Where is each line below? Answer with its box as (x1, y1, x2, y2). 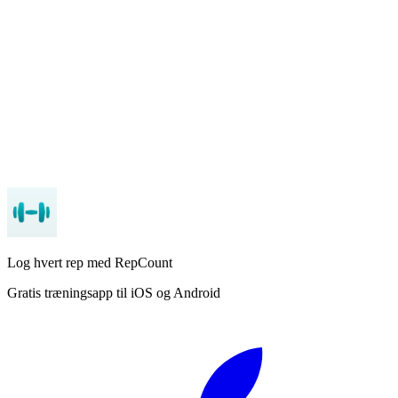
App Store (195, 66, 252, 82)
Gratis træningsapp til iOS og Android (7, 284, 220, 300)
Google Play (148, 174, 219, 190)
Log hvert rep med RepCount (7, 254, 172, 270)
